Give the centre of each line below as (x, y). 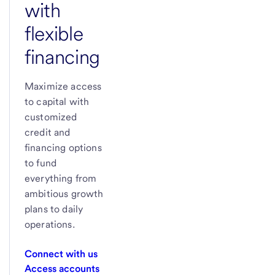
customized (51, 117)
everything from (61, 178)
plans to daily (54, 209)
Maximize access (63, 86)
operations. (50, 224)
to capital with (57, 101)
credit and (48, 132)
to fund (41, 163)
